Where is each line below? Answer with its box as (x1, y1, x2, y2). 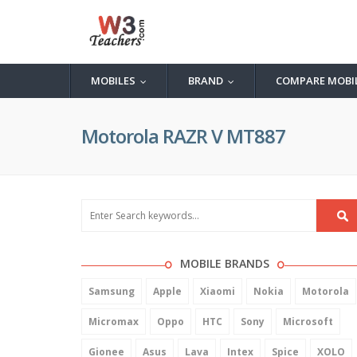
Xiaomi (200, 284, 235, 298)
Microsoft (283, 315, 333, 328)
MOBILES (91, 73, 135, 88)
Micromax (88, 315, 139, 328)
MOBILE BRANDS (180, 256, 269, 271)
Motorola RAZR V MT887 (81, 123, 285, 149)
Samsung (88, 284, 135, 298)
